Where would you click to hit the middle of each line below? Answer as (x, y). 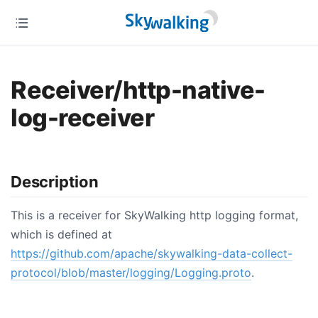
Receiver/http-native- (138, 89)
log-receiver (82, 117)
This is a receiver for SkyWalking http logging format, (154, 215)
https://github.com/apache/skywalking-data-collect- (152, 253)
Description (55, 182)
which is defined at (61, 234)
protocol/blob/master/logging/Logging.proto (131, 272)
